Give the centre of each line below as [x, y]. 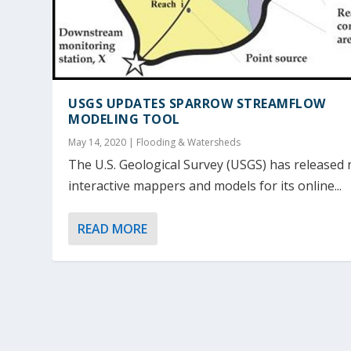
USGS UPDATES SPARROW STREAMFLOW [197, 103]
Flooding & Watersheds [189, 142]
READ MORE [113, 228]
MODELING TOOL [124, 119]
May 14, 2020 [98, 142]
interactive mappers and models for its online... [205, 185]
